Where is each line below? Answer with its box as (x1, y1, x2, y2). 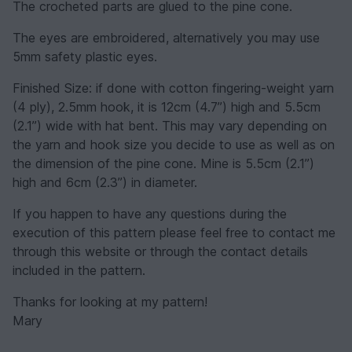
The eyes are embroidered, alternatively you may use (13, 29, 320, 46)
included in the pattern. (13, 262, 145, 278)
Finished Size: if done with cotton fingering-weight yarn (13, 79, 334, 96)
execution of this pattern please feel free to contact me (13, 224, 335, 240)
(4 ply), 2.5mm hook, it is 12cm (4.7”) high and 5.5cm (13, 98, 321, 115)
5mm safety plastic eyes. (13, 48, 157, 64)
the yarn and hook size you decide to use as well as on (13, 136, 335, 152)
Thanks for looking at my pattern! (13, 293, 207, 310)
